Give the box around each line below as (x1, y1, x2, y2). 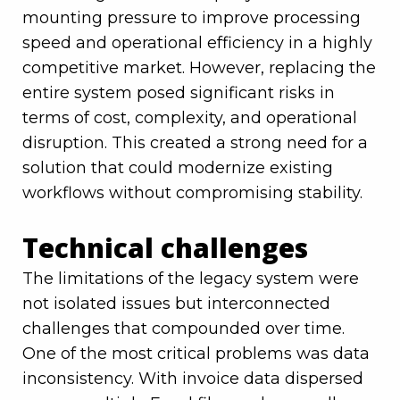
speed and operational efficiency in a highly (22, 33, 372, 54)
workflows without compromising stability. (22, 183, 362, 204)
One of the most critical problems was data (22, 344, 370, 364)
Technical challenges (22, 229, 308, 267)
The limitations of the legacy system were (22, 269, 359, 289)
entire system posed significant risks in (22, 83, 335, 104)
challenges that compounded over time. (22, 319, 345, 339)
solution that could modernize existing (22, 158, 333, 179)
